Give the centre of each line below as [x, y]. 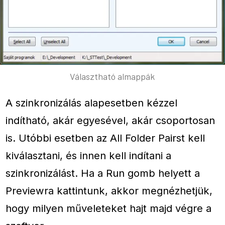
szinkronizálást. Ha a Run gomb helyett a [103, 173]
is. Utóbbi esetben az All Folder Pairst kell [105, 138]
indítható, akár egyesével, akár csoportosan [110, 121]
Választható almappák [113, 76]
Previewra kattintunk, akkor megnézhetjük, [109, 191]
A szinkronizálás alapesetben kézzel [92, 103]
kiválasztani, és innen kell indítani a [89, 156]
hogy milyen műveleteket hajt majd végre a [109, 208]
